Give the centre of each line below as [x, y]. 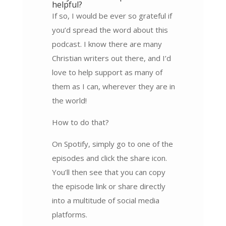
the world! [69, 100]
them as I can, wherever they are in [113, 86]
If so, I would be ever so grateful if [112, 15]
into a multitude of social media [105, 200]
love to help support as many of [107, 72]
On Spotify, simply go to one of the [112, 144]
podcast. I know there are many [107, 44]
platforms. [69, 214]
